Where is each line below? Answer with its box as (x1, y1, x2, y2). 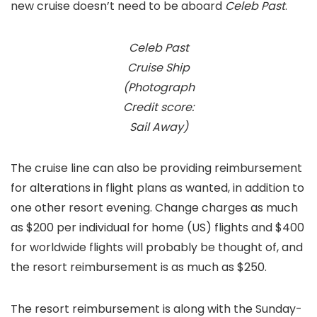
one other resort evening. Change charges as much (11, 200, 298, 216)
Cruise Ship (127, 59, 190, 76)
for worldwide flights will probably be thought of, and (11, 239, 303, 255)
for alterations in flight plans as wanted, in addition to (11, 180, 304, 196)
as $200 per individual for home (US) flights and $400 (11, 219, 304, 236)
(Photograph (122, 79, 195, 96)
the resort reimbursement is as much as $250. (11, 259, 267, 275)
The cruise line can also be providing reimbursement (11, 160, 302, 176)
